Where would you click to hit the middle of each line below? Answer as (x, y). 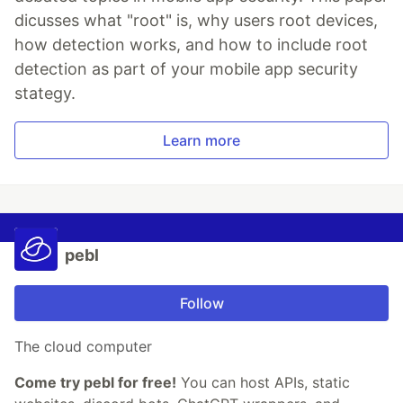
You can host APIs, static (263, 383)
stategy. (45, 94)
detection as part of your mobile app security (186, 69)
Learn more (201, 141)
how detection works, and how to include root (191, 45)
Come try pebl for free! (95, 383)
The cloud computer (83, 347)
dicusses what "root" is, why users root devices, (196, 21)
